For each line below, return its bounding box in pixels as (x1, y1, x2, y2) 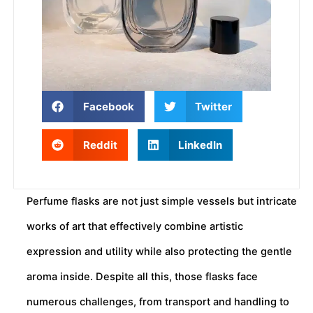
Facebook (82, 99, 134, 113)
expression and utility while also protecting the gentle (27, 245, 292, 258)
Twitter (195, 99, 232, 113)
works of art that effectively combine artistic (27, 220, 243, 233)
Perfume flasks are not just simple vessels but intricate (27, 195, 297, 208)
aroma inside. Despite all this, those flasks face (27, 270, 258, 283)
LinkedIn (178, 138, 222, 152)
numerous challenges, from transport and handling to (27, 296, 289, 308)
